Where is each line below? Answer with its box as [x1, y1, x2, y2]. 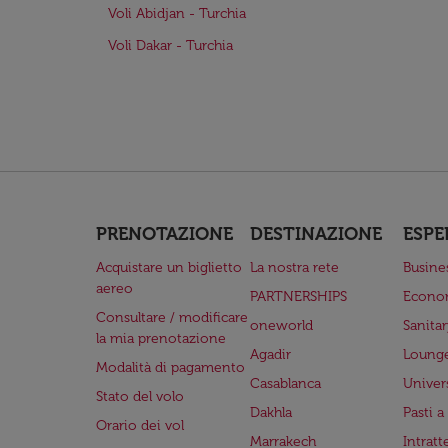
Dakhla [249, 404, 292, 421]
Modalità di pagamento [96, 359, 245, 376]
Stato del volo [96, 388, 184, 405]
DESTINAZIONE [249, 223, 382, 245]
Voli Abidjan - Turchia [108, 5, 246, 22]
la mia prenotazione [96, 330, 226, 347]
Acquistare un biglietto [96, 259, 242, 276]
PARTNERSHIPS [249, 288, 347, 305]
